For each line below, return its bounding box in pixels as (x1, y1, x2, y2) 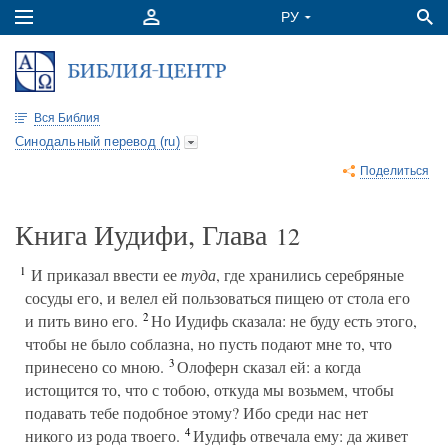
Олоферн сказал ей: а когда (172, 356, 361, 377)
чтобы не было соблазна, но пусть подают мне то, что (25, 333, 392, 354)
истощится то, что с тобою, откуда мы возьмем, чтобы (25, 379, 394, 400)
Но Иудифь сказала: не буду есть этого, (146, 310, 417, 331)
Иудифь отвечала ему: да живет (188, 425, 408, 446)
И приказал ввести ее (26, 264, 181, 285)
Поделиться (360, 164, 429, 178)
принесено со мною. (25, 356, 164, 377)
